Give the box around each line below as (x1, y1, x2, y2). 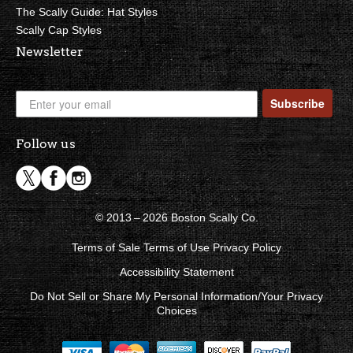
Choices (156, 304, 197, 318)
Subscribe (270, 95, 325, 112)
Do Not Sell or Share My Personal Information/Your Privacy (30, 290, 323, 303)
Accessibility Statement (119, 266, 234, 279)
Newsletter (16, 44, 84, 60)
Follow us (16, 136, 76, 152)
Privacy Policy (213, 241, 281, 255)
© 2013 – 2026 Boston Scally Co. (95, 211, 258, 225)
